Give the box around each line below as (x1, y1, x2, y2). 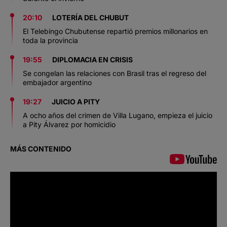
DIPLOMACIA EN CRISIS (52, 55, 133, 64)
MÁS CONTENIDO (10, 144, 71, 154)
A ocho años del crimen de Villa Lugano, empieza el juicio (23, 111, 212, 120)
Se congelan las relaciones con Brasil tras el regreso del (23, 69, 206, 78)
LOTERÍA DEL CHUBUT (52, 13, 129, 22)
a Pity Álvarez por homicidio (23, 120, 116, 129)
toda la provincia (23, 36, 78, 45)
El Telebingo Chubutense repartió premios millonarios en (23, 27, 208, 36)
